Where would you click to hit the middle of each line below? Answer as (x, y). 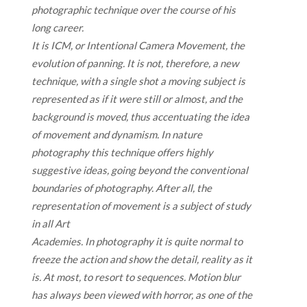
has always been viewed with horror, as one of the (142, 294)
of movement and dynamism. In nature (117, 134)
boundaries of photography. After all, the (122, 187)
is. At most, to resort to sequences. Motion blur (136, 277)
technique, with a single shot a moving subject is (138, 81)
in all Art (51, 223)
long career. (58, 27)
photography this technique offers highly (122, 152)
